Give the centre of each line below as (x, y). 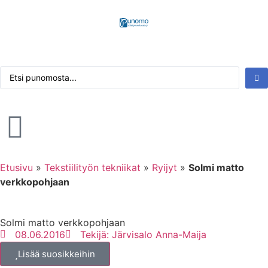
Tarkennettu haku (51, 101)
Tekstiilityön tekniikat (92, 167)
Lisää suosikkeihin (57, 254)
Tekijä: (95, 234)
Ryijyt (165, 167)
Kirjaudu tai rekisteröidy (65, 40)
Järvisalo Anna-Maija (158, 234)
